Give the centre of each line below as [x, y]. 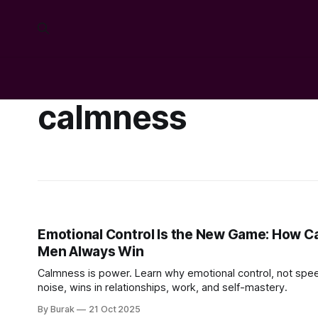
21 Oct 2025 [115, 309]
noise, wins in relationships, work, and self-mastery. [163, 287]
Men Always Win [91, 252]
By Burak [56, 309]
